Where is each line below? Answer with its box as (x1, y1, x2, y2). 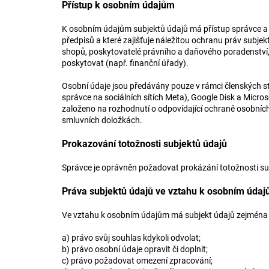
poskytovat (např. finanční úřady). (62, 58, 190, 68)
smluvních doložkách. (62, 115, 144, 125)
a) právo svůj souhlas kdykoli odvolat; (62, 233, 202, 243)
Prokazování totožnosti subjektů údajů (62, 138, 229, 150)
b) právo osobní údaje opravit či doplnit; (62, 244, 210, 254)
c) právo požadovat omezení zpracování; (62, 256, 214, 265)
